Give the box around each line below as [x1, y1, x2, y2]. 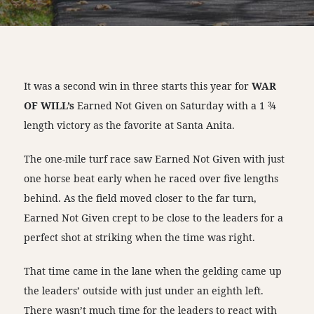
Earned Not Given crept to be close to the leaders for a [24, 210, 284, 224]
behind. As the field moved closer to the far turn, [24, 191, 257, 205]
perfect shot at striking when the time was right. [24, 230, 256, 244]
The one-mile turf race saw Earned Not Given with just [24, 151, 285, 165]
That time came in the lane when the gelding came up [24, 264, 282, 278]
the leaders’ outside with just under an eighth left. [24, 283, 264, 297]
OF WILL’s [24, 98, 75, 112]
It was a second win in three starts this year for [24, 78, 252, 93]
